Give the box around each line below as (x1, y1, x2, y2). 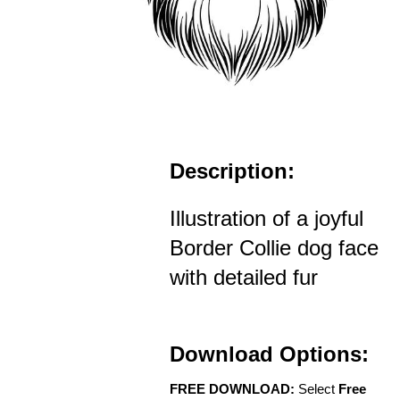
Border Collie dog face (170, 236, 379, 261)
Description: (170, 159, 295, 184)
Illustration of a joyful (170, 206, 363, 231)
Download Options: (170, 342, 369, 367)
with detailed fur (170, 265, 318, 290)
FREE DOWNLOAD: (170, 381, 295, 397)
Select (295, 381, 338, 397)
